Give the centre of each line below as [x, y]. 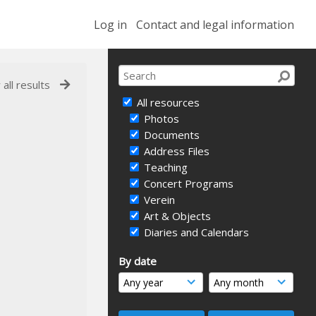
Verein [158, 200]
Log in [110, 25]
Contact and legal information [215, 25]
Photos [160, 119]
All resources [167, 102]
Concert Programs [187, 183]
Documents [170, 135]
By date [138, 261]
